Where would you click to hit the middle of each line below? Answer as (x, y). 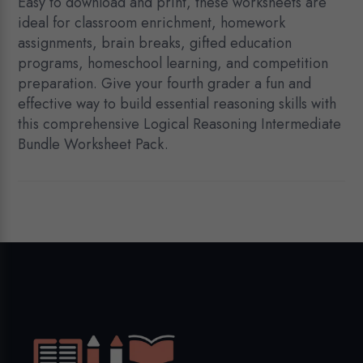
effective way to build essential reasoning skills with (177, 104)
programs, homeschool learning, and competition (173, 64)
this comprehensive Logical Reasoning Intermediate (180, 124)
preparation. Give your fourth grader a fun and (165, 84)
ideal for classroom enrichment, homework (152, 23)
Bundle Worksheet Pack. (94, 145)
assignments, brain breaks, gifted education (155, 43)
